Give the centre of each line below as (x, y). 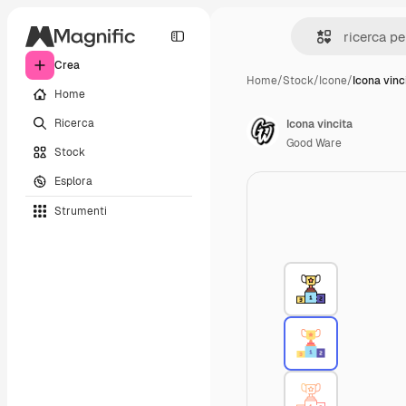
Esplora (73, 181)
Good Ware (314, 143)
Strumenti (81, 211)
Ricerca (74, 123)
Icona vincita (319, 124)
